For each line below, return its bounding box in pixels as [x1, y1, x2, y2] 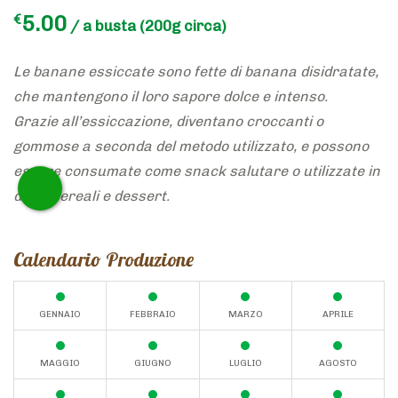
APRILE [322, 309, 354, 321]
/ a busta [67, 17, 136, 36]
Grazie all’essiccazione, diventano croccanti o [13, 113, 323, 131]
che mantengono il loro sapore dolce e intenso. [13, 88, 328, 106]
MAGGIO [40, 358, 81, 370]
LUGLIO [228, 358, 262, 370]
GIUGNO [133, 358, 171, 370]
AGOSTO [318, 358, 357, 370]
